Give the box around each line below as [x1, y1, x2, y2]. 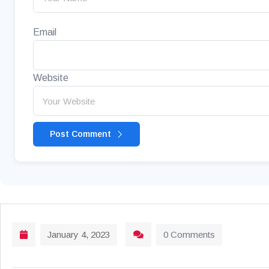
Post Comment [50, 129, 113, 139]
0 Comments [163, 229, 215, 240]
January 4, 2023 [47, 229, 110, 240]
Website [33, 73, 68, 83]
